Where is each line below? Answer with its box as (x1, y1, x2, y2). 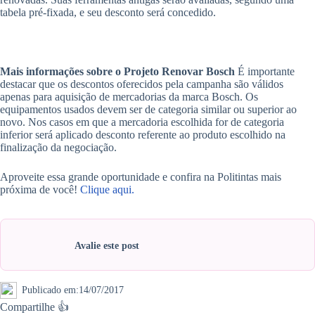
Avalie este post (74, 240, 139, 251)
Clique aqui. (80, 183, 134, 195)
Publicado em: (22, 284, 79, 295)
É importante (235, 65, 295, 77)
